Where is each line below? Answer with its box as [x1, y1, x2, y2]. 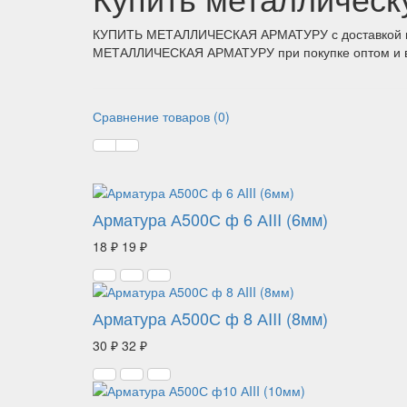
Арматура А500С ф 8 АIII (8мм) [93, 306, 328, 330]
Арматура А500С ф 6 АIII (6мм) [93, 207, 328, 231]
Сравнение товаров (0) [93, 107, 230, 125]
